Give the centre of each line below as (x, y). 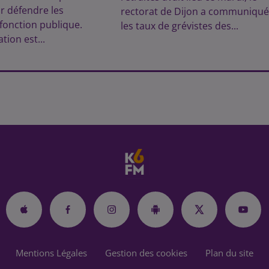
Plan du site (229, 253)
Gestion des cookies (146, 253)
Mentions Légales (51, 253)
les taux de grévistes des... (179, 26)
